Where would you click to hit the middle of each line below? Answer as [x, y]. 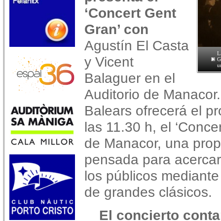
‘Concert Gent [130, 13]
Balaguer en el [130, 78]
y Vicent [109, 62]
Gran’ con [116, 29]
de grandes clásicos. [148, 192]
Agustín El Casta [137, 45]
